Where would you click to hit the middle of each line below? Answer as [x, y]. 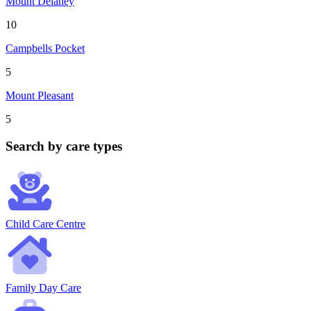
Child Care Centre [45, 224]
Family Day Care [43, 288]
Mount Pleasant [40, 96]
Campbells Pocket [45, 49]
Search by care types [64, 146]
